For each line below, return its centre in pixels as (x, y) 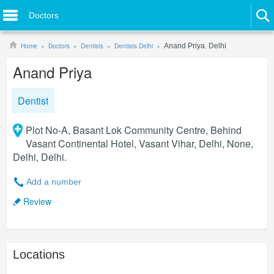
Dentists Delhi (134, 46)
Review (37, 201)
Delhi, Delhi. (40, 157)
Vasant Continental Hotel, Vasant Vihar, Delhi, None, (139, 143)
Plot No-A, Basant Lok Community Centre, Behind (133, 130)
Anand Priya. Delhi (195, 46)
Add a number (54, 182)
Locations (39, 254)
